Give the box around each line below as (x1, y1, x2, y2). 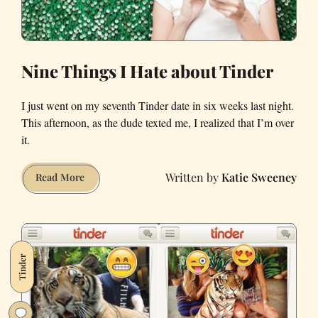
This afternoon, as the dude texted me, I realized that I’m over (21, 115, 294, 131)
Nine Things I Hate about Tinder (21, 60, 273, 83)
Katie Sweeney (221, 169, 297, 185)
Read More (35, 170, 84, 185)
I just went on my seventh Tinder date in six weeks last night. (21, 98, 294, 114)
